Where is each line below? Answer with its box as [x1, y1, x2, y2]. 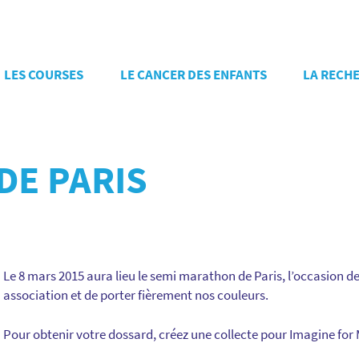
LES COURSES [4, 66, 83, 83]
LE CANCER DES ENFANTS [119, 66, 267, 83]
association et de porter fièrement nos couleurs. [3, 286, 268, 304]
